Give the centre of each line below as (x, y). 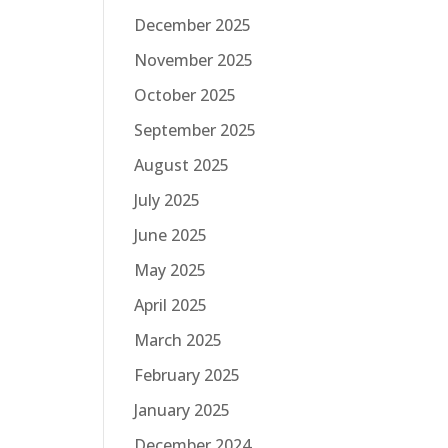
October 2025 (185, 94)
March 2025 (178, 339)
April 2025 (170, 304)
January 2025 (182, 409)
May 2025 (170, 269)
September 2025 (195, 129)
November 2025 (193, 59)
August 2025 (181, 164)
